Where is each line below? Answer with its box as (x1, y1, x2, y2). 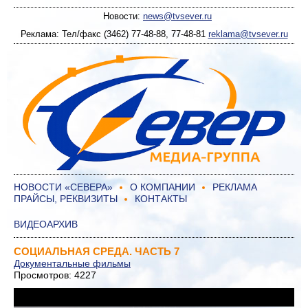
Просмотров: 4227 (14, 269, 96, 280)
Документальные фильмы (14, 258, 131, 269)
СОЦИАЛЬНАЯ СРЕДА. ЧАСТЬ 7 (14, 245, 179, 257)
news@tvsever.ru (143, 11, 212, 21)
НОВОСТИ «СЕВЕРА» (14, 181, 113, 192)
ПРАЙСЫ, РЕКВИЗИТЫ (14, 193, 118, 204)
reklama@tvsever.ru (208, 29, 288, 39)
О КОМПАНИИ (130, 181, 195, 192)
